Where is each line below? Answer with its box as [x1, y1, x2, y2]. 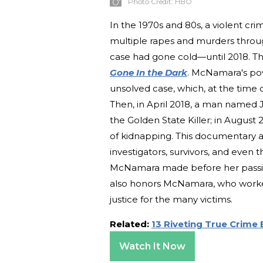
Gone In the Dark [110, 67, 187, 79]
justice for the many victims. [110, 194, 232, 205]
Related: [110, 218, 151, 230]
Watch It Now [119, 241, 186, 252]
